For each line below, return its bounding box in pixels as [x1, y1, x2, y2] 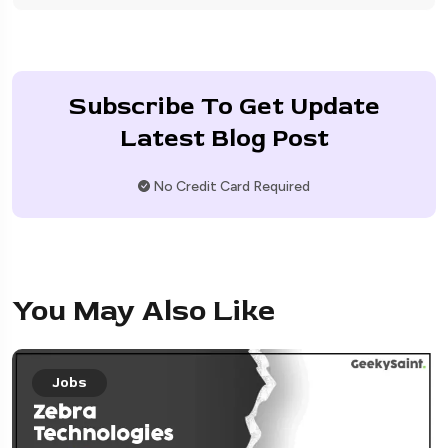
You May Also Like [12, 291, 275, 329]
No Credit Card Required [150, 177, 310, 195]
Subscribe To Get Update [68, 90, 380, 122]
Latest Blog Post [119, 122, 329, 154]
